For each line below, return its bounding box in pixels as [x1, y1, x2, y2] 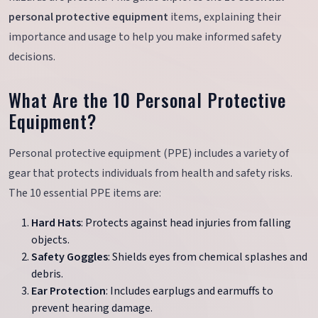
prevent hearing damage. [31, 300, 153, 317]
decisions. [9, 49, 55, 65]
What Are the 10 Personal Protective [9, 87, 287, 114]
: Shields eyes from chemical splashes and [108, 249, 307, 265]
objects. [31, 232, 70, 248]
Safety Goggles [31, 249, 108, 265]
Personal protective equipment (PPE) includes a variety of [9, 146, 289, 162]
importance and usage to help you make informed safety [9, 29, 281, 45]
